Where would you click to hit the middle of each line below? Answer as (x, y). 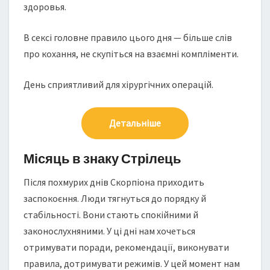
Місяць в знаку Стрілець (102, 158)
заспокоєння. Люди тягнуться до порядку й (115, 198)
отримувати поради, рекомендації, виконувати (126, 247)
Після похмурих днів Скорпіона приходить (114, 182)
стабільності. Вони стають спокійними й (111, 215)
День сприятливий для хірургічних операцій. (118, 84)
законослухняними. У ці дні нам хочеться (109, 231)
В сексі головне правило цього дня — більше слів (128, 37)
